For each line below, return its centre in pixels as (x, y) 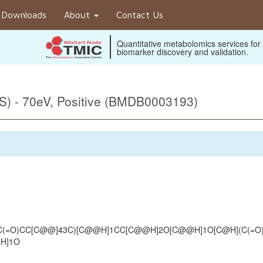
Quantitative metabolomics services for (189, 43)
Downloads (24, 15)
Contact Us (140, 15)
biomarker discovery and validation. (183, 52)
